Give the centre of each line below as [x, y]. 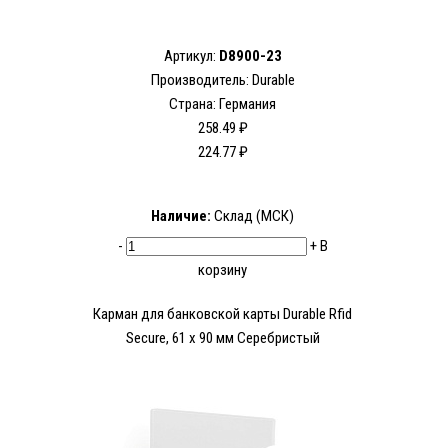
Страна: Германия [222, 104]
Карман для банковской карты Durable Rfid [222, 314]
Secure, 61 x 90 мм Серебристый [222, 338]
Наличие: [181, 216]
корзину [222, 270]
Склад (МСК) [252, 216]
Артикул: [191, 56]
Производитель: [201, 80]
